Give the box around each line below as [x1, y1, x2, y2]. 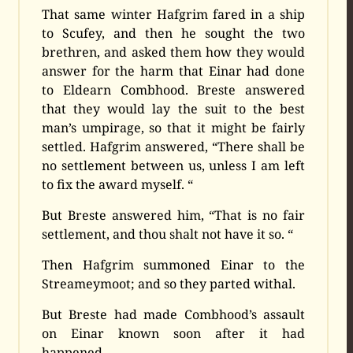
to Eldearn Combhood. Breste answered [42, 81, 305, 99]
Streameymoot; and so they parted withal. [42, 275, 296, 293]
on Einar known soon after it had [42, 325, 305, 343]
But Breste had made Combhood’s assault [42, 306, 305, 324]
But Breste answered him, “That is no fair [42, 206, 305, 225]
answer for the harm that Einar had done [42, 62, 305, 80]
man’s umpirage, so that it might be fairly [42, 119, 305, 137]
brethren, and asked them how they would [42, 43, 305, 61]
